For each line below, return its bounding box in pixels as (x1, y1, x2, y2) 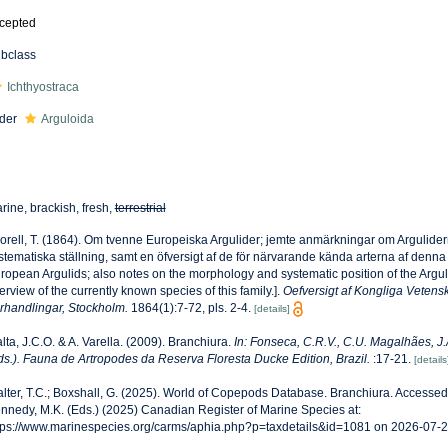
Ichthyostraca (6, 80, 79, 94)
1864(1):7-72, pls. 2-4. (127, 301, 251, 315)
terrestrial (114, 201, 166, 215)
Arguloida (40, 112, 94, 126)
